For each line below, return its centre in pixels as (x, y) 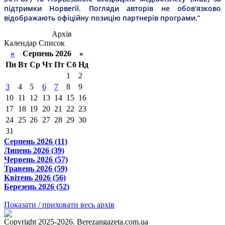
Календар (20, 43)
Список (52, 43)
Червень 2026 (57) (36, 159)
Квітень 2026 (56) (35, 177)
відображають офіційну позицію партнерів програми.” (102, 18)
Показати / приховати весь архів (59, 204)
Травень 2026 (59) (36, 168)
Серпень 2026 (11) (36, 141)
